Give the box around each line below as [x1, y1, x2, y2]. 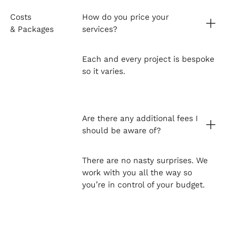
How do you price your [82, 12, 169, 22]
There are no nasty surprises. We [82, 156, 208, 166]
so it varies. [82, 66, 125, 77]
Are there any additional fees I [82, 113, 198, 124]
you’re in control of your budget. [82, 180, 205, 190]
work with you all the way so [82, 168, 192, 178]
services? [82, 24, 117, 34]
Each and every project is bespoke [82, 54, 214, 64]
